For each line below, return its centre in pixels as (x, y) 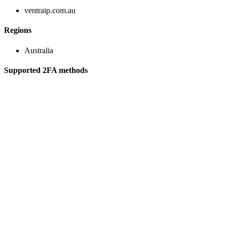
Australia (39, 50)
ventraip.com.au (50, 11)
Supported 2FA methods (46, 70)
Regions (18, 30)
